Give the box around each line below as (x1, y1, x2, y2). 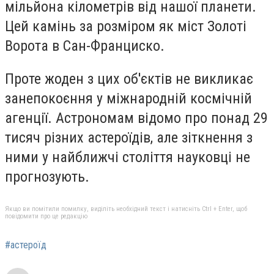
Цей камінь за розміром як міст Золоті (5, 17, 246, 35)
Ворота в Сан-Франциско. (5, 37, 165, 54)
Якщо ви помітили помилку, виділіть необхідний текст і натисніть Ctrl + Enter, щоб (5, 205, 247, 213)
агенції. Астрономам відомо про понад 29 (5, 109, 268, 127)
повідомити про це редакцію (5, 212, 87, 221)
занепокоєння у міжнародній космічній (5, 89, 252, 107)
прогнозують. (5, 168, 89, 185)
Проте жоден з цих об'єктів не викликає (5, 70, 253, 87)
